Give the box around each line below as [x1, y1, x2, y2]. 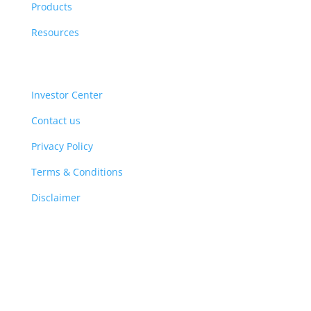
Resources [31, 25, 79, 39]
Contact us [31, 113, 81, 127]
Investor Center [31, 87, 103, 101]
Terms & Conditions [31, 165, 123, 178]
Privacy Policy [31, 139, 93, 153]
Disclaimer [31, 190, 81, 204]
